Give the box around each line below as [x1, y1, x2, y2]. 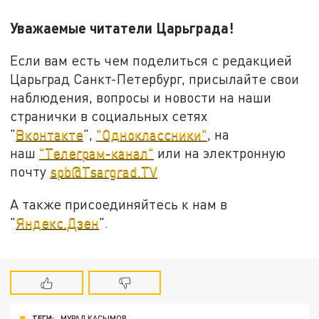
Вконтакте [16, 126, 84, 143]
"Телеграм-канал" [39, 145, 155, 162]
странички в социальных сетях [10, 108, 208, 125]
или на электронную [154, 145, 286, 162]
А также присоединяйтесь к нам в [10, 195, 228, 212]
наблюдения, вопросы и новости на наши [10, 89, 272, 106]
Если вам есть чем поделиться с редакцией [10, 52, 293, 69]
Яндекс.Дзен [16, 214, 100, 231]
